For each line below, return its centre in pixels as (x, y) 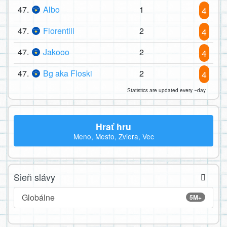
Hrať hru (113, 126)
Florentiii (59, 31)
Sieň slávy (34, 177)
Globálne (38, 197)
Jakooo (56, 52)
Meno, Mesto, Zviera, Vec (113, 137)
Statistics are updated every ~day (166, 90)
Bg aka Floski (68, 73)
